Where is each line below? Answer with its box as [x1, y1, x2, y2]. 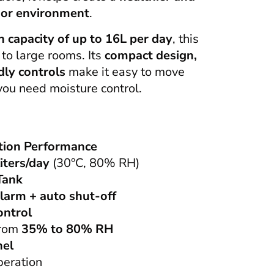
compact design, [105, 46, 197, 64]
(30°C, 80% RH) [50, 154, 139, 171]
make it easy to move [65, 63, 185, 80]
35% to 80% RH [21, 220, 113, 237]
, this [172, 30, 199, 47]
